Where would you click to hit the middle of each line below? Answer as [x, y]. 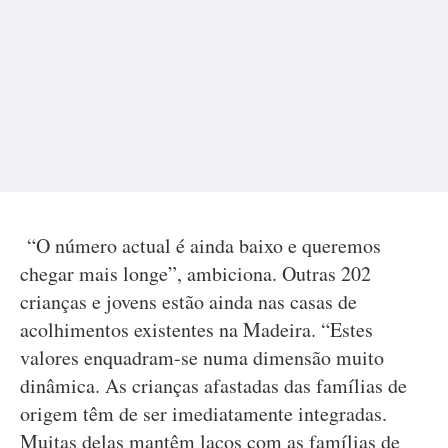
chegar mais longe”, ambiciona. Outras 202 [195, 273]
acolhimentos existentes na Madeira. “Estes [196, 329]
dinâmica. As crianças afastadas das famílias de [213, 385]
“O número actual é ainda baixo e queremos [200, 245]
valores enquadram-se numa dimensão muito [202, 357]
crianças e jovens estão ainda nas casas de [188, 301]
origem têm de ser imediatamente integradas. [203, 413]
